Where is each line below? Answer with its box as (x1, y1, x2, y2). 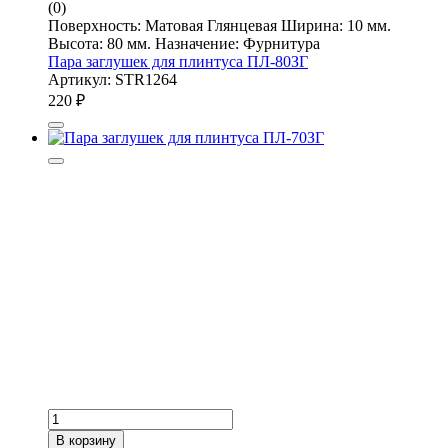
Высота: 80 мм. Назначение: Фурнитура (48, 34, 320, 52)
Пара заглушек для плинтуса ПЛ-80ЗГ (48, 52, 308, 70)
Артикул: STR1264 (48, 70, 177, 88)
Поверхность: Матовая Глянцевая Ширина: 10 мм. (48, 16, 391, 34)
